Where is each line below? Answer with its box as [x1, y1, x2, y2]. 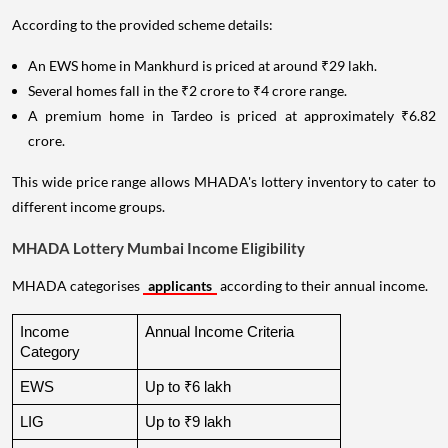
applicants [148, 276, 212, 294]
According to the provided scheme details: [12, 15, 273, 33]
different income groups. [12, 197, 165, 215]
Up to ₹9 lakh [145, 413, 231, 430]
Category [20, 343, 80, 360]
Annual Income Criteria [145, 323, 294, 340]
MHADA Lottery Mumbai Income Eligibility [12, 238, 305, 257]
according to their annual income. [217, 276, 428, 294]
